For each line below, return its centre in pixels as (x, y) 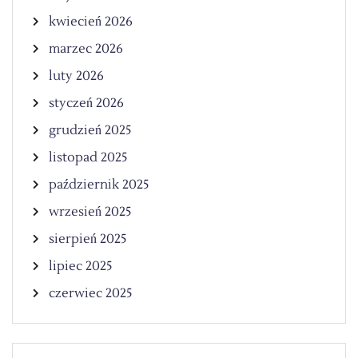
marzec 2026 (86, 48)
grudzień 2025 (90, 130)
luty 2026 (76, 76)
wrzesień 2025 (90, 211)
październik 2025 (99, 184)
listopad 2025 (88, 157)
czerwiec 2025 (91, 293)
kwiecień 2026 (91, 21)
